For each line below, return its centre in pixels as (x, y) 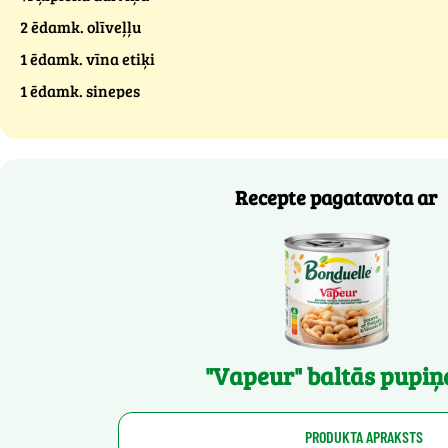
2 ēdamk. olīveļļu (80, 26)
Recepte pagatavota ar (336, 197)
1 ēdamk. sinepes (80, 90)
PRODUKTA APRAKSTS (363, 436)
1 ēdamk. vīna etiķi (87, 58)
